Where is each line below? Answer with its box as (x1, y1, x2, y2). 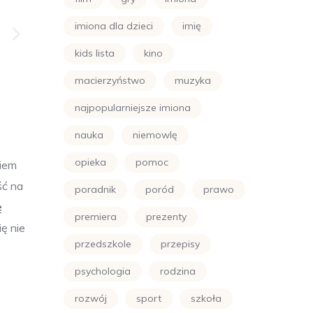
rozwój (75, 292, 107, 305)
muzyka (175, 74, 211, 87)
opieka (75, 156, 106, 168)
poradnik (75, 183, 116, 196)
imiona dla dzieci (75, 20, 153, 32)
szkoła (191, 292, 221, 305)
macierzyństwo (75, 74, 145, 87)
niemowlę (133, 129, 177, 141)
